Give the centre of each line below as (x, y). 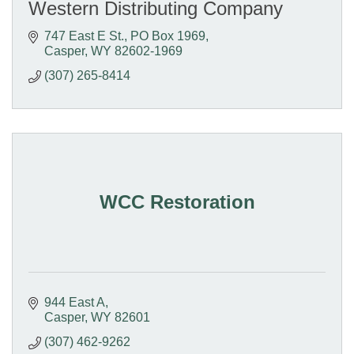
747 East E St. (84, 36)
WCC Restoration (177, 201)
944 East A (75, 302)
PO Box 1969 (168, 36)
